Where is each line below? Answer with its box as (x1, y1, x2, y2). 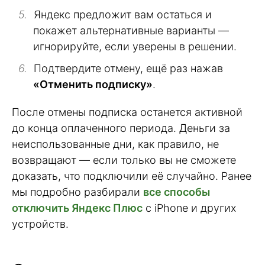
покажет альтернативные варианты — (33, 24, 229, 37)
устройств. (12, 218, 69, 231)
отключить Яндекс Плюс (12, 202, 143, 215)
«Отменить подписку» (33, 78, 153, 91)
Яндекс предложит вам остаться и (34, 8, 212, 21)
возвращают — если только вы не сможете (12, 154, 236, 167)
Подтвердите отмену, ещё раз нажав (34, 62, 223, 75)
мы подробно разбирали (12, 186, 143, 199)
